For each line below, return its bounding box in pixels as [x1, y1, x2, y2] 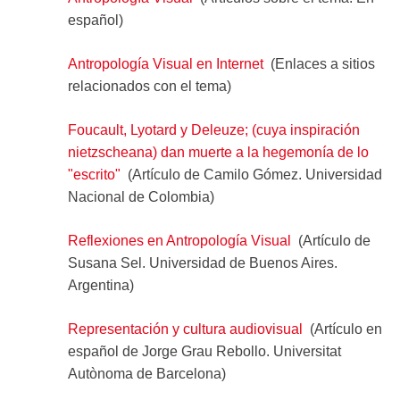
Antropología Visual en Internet [67, 55, 263, 71]
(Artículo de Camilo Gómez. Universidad [120, 166, 382, 182]
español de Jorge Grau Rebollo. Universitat [67, 343, 341, 359]
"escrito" [67, 166, 121, 182]
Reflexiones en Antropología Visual [67, 232, 291, 248]
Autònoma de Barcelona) [67, 365, 226, 381]
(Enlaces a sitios [262, 55, 375, 71]
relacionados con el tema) [67, 78, 231, 94]
